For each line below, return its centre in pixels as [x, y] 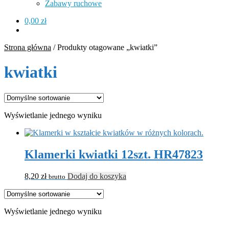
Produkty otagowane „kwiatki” [107, 47]
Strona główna [28, 47]
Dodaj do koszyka [97, 176]
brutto [57, 176]
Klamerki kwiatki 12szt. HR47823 [114, 154]
